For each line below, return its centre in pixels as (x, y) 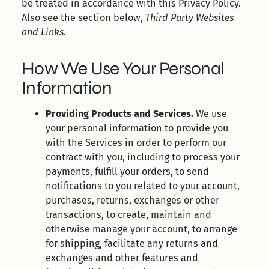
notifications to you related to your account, (143, 186)
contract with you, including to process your (143, 157)
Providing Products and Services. (119, 114)
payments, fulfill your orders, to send (127, 171)
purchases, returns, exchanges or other (132, 200)
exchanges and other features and (122, 258)
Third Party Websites (189, 18)
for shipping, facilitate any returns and (132, 243)
